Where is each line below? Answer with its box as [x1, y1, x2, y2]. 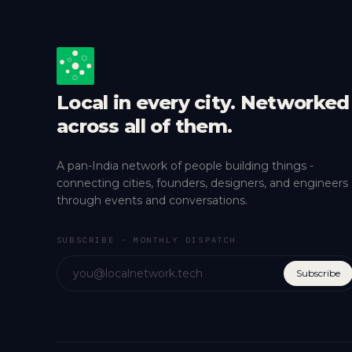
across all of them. [57, 115, 233, 137]
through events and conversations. [57, 193, 247, 207]
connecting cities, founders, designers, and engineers [57, 176, 348, 190]
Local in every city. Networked [57, 91, 350, 114]
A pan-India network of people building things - [57, 159, 313, 173]
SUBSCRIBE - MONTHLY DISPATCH [57, 235, 237, 245]
